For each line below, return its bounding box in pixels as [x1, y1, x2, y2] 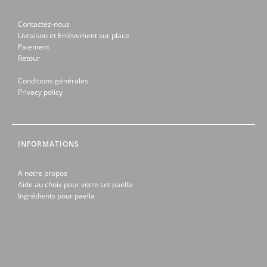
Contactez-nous [18, 19, 70, 30]
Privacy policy [18, 87, 63, 98]
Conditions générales [18, 76, 88, 86]
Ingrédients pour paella [18, 191, 95, 201]
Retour [18, 53, 40, 64]
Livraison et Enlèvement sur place [18, 30, 129, 41]
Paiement [18, 42, 49, 52]
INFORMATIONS [18, 139, 79, 150]
